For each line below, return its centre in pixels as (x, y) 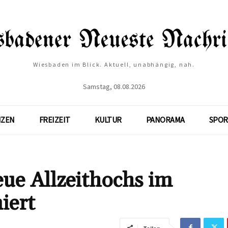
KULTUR (108, 119)
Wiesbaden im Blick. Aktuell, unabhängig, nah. (114, 64)
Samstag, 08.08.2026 (114, 86)
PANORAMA (165, 119)
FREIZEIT (54, 119)
